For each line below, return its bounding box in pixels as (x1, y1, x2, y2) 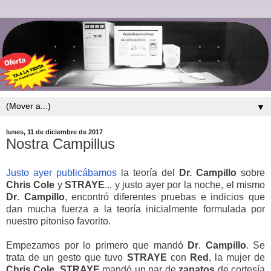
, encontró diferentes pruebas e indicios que (64, 192, 266, 203)
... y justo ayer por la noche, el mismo (105, 180, 266, 191)
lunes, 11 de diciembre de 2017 (6, 128, 103, 136)
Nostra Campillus (6, 135, 115, 152)
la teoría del (117, 168, 179, 178)
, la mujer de (208, 252, 266, 263)
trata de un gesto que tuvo (6, 252, 127, 263)
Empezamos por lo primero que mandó (6, 240, 188, 251)
